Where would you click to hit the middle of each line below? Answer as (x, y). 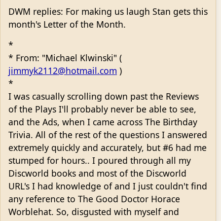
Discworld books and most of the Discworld (97, 173)
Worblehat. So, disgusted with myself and (94, 211)
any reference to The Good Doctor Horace (94, 199)
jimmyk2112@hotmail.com (63, 70)
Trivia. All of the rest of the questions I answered (108, 134)
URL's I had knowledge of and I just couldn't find (108, 186)
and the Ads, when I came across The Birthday (103, 122)
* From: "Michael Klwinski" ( (65, 57)
